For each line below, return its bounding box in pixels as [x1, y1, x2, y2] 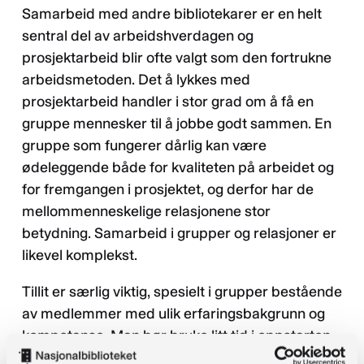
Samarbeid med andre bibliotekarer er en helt [22, 4, 322, 23]
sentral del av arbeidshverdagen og [22, 26, 253, 45]
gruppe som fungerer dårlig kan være [22, 136, 266, 154]
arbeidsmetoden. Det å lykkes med [22, 70, 250, 89]
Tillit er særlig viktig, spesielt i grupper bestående [22, 282, 342, 301]
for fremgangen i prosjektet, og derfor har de [22, 180, 314, 198]
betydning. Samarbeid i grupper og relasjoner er [22, 223, 336, 242]
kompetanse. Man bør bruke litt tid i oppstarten [22, 326, 331, 344]
